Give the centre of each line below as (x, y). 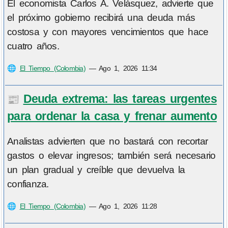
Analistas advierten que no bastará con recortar (108, 141)
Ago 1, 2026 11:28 (128, 206)
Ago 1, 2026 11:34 (128, 68)
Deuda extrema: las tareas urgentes (120, 98)
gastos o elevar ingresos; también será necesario (111, 156)
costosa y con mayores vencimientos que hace (108, 32)
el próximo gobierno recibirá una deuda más (101, 18)
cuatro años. (33, 46)
